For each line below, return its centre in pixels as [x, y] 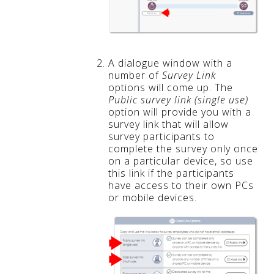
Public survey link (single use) [178, 99]
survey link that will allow [168, 124]
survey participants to [161, 136]
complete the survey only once [183, 148]
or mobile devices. [153, 197]
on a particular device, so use [181, 161]
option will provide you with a [180, 112]
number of [135, 75]
